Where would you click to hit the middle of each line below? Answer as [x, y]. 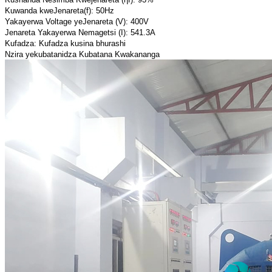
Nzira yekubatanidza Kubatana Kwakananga [82, 55]
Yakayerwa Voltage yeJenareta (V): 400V [77, 22]
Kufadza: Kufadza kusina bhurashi [65, 44]
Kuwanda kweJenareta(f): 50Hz [59, 11]
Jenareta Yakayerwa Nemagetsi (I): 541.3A [80, 33]
